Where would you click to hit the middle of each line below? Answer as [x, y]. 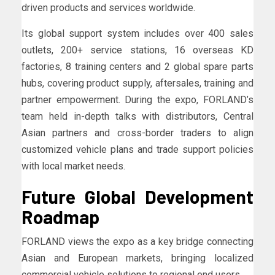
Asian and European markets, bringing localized [137, 258]
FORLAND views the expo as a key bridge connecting [137, 241]
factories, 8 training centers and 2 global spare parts [137, 66]
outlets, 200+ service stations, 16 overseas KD [137, 50]
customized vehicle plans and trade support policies [137, 149]
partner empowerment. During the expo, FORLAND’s [137, 99]
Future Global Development [137, 196]
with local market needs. [73, 166]
